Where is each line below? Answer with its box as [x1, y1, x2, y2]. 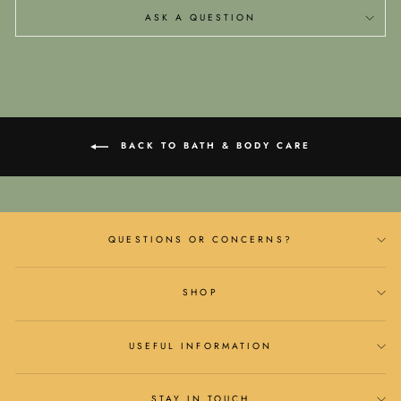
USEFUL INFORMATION [128, 338, 273, 353]
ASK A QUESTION [144, 11, 257, 25]
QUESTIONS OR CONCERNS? [108, 232, 293, 246]
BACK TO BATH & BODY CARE [115, 139, 311, 153]
